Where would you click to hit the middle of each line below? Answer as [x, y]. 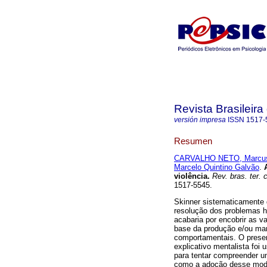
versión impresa [200, 120]
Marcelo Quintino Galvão [217, 167]
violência [191, 176]
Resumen [193, 141]
